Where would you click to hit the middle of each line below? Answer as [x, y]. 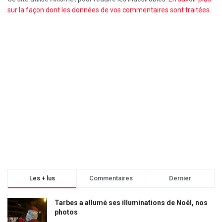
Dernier [180, 178]
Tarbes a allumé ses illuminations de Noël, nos [131, 203]
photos [66, 212]
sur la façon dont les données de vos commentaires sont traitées [109, 10]
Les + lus [42, 178]
